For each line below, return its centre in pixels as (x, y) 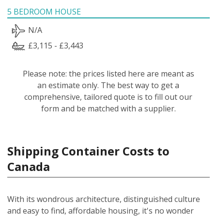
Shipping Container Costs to (88, 151)
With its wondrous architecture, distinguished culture (104, 199)
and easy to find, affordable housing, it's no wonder (101, 210)
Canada (29, 166)
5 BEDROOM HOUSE (44, 11)
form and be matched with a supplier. (108, 108)
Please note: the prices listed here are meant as (108, 73)
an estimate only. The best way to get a (108, 85)
